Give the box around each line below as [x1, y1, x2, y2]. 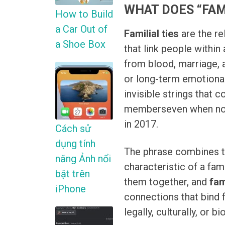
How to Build [55, 8, 113, 21]
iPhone [55, 183, 86, 195]
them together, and [124, 176, 210, 188]
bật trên [55, 168, 90, 180]
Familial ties [124, 28, 179, 40]
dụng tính [55, 138, 95, 150]
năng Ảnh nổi [55, 153, 111, 165]
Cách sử [55, 123, 91, 135]
